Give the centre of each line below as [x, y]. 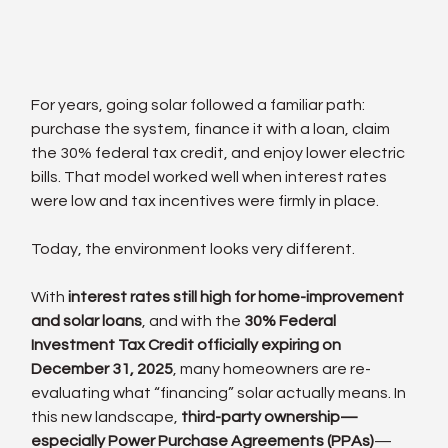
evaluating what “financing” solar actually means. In [220, 392]
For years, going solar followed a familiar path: [200, 104]
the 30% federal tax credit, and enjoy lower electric [220, 152]
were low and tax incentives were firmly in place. [205, 200]
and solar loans [87, 320]
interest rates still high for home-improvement [238, 296]
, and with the [193, 320]
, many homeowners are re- [272, 368]
